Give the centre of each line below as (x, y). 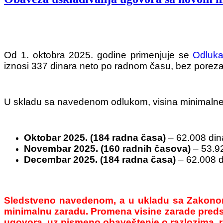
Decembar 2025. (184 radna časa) (100, 159)
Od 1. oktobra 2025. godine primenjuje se (99, 55)
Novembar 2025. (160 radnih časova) (107, 148)
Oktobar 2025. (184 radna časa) (95, 137)
